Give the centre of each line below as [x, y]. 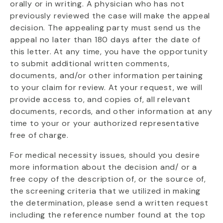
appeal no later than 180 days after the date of [105, 40]
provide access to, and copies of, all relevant [100, 99]
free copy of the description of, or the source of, [108, 179]
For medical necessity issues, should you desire [105, 155]
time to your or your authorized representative [105, 123]
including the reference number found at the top [108, 215]
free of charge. [40, 135]
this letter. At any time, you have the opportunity [109, 52]
